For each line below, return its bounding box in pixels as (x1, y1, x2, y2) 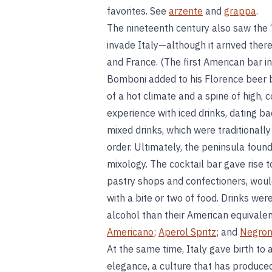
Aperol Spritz (158, 226, 216, 238)
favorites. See (107, 5, 169, 17)
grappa (224, 5, 256, 17)
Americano (107, 226, 154, 238)
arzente (169, 5, 203, 17)
